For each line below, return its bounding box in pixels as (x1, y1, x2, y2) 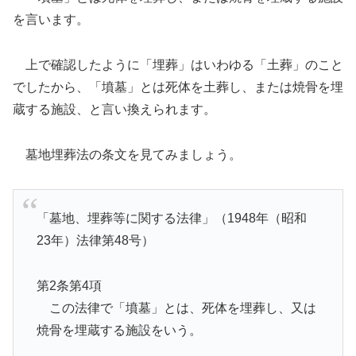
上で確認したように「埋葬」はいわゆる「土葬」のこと (13, 58, 343, 72)
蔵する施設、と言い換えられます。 (13, 103, 216, 117)
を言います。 (13, 13, 89, 27)
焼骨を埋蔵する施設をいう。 (36, 323, 202, 337)
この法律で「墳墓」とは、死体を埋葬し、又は (36, 300, 316, 315)
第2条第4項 (36, 278, 102, 292)
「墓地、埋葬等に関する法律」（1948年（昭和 (36, 211, 307, 226)
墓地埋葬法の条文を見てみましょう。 (13, 147, 242, 161)
